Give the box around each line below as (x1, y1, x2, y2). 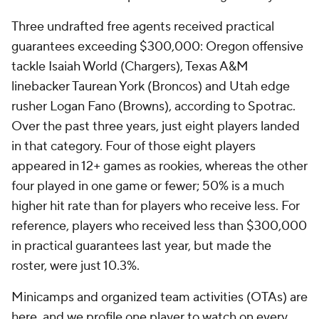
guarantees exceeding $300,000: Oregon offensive (11, 38, 303, 55)
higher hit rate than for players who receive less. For (11, 198, 300, 214)
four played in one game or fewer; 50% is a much (11, 178, 284, 194)
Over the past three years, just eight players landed (11, 118, 300, 135)
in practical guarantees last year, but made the (11, 238, 271, 254)
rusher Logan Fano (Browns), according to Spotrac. (11, 98, 296, 115)
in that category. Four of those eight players (11, 138, 256, 155)
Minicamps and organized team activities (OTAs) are (11, 289, 308, 305)
